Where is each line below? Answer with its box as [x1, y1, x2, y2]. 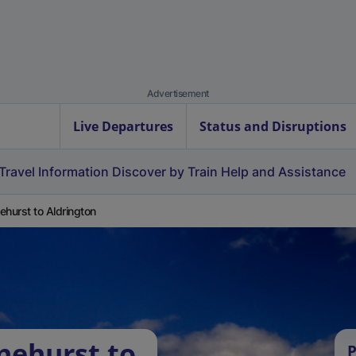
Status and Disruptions [199, 118, 346, 135]
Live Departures [73, 118, 173, 135]
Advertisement [147, 87, 209, 99]
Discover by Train [112, 164, 218, 180]
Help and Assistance [221, 164, 346, 180]
